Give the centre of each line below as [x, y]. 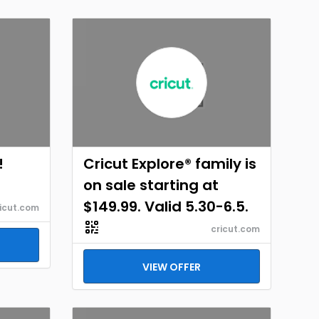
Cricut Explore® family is [170, 164]
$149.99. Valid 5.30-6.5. [166, 206]
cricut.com [235, 229]
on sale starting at [151, 185]
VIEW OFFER [172, 267]
